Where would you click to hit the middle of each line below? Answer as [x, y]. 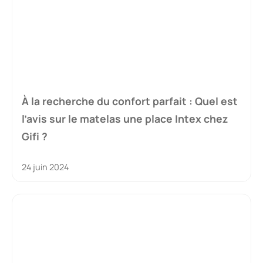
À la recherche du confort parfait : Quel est [130, 101]
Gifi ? [35, 136]
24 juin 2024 [45, 167]
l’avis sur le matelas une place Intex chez [125, 119]
